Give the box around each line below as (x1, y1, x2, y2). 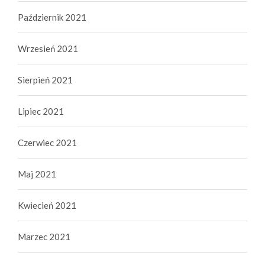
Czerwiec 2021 (18, 137, 77, 148)
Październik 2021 (18, 11, 86, 22)
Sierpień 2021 (18, 74, 73, 85)
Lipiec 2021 (18, 105, 64, 117)
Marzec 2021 (18, 231, 70, 242)
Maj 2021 (18, 168, 56, 179)
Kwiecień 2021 (18, 199, 76, 211)
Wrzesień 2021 (18, 43, 78, 54)
